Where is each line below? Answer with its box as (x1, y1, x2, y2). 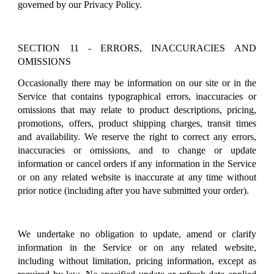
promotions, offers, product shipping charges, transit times (18, 118, 256, 129)
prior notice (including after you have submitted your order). (18, 185, 250, 196)
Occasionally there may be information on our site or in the (18, 78, 256, 89)
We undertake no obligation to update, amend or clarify (18, 228, 256, 239)
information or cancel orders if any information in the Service (18, 158, 256, 169)
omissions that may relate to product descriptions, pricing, (18, 105, 256, 116)
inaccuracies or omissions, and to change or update (18, 145, 256, 156)
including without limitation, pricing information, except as (18, 255, 256, 266)
